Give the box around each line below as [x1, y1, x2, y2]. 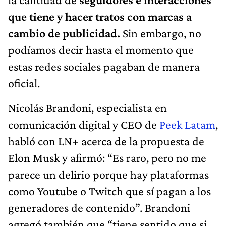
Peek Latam [159, 117, 215, 131]
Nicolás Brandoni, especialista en [8, 100, 167, 115]
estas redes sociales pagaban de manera [8, 59, 200, 73]
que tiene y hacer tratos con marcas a [8, 9, 192, 23]
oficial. [8, 76, 40, 90]
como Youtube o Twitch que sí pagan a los [8, 184, 211, 198]
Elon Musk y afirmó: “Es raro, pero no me [8, 150, 206, 164]
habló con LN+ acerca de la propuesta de [8, 134, 204, 148]
